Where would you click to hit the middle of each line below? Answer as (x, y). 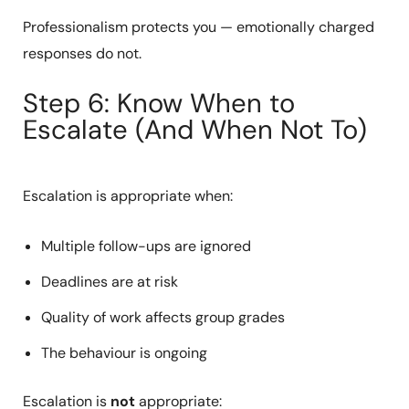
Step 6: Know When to (158, 103)
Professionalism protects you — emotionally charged (198, 27)
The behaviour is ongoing (124, 353)
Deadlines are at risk (109, 282)
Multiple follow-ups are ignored (146, 246)
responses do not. (82, 54)
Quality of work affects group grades (163, 318)
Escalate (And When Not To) (194, 129)
